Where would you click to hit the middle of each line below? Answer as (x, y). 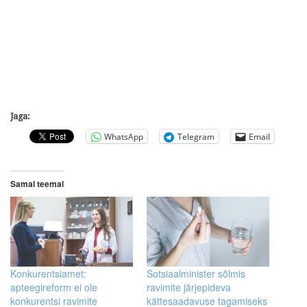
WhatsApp (124, 136)
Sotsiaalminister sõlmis (196, 274)
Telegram (196, 136)
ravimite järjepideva (189, 287)
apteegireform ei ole (54, 287)
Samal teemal (37, 184)
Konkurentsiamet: (48, 274)
